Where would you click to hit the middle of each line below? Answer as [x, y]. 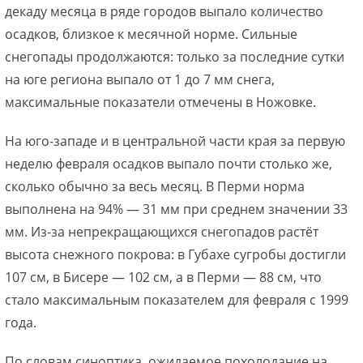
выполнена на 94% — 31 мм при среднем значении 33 [176, 209]
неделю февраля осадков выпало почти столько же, [169, 163]
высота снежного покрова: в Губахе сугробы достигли [175, 254]
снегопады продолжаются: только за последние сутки [175, 56]
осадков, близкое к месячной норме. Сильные [151, 34]
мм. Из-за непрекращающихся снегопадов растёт [162, 231]
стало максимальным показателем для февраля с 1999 [177, 299]
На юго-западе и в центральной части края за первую [175, 141]
